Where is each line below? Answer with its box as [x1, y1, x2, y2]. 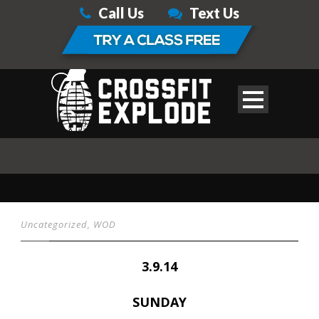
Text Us [189, 4, 239, 21]
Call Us [98, 4, 144, 21]
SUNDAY [132, 293, 187, 310]
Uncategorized [21, 218, 88, 231]
